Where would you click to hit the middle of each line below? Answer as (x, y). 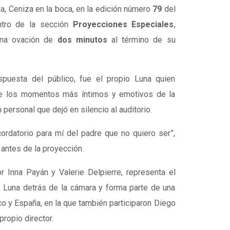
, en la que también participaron (97, 203)
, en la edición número (112, 9)
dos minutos (82, 40)
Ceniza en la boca (40, 9)
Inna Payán (28, 172)
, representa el (148, 172)
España (27, 203)
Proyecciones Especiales (123, 24)
